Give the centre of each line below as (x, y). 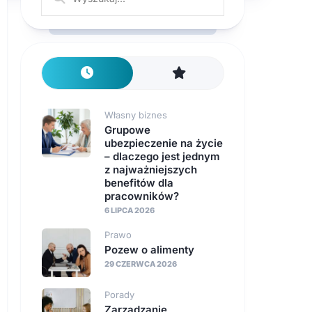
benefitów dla (139, 183)
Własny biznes (136, 115)
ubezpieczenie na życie (164, 143)
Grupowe (127, 130)
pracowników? (142, 196)
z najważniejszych (151, 170)
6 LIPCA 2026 (130, 210)
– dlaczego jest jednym (162, 156)
